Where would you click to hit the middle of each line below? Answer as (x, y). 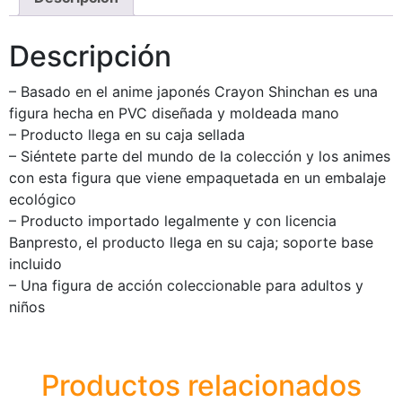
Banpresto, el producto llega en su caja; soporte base (191, 242)
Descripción (90, 56)
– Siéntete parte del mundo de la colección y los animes (200, 156)
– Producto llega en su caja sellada (127, 134)
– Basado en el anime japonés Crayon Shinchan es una (193, 91)
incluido (35, 263)
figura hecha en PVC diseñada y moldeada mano (174, 113)
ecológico (43, 199)
